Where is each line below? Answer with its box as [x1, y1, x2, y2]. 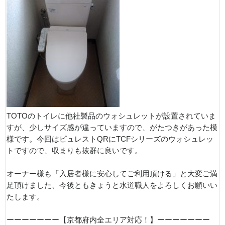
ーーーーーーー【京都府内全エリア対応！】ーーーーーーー [7, 215, 210, 224]
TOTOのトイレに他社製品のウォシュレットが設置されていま [7, 111, 216, 120]
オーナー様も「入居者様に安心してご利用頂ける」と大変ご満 [7, 169, 217, 178]
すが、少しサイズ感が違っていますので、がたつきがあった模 [7, 123, 217, 132]
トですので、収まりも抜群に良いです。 [7, 146, 142, 155]
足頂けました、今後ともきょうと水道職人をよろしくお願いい [7, 181, 217, 189]
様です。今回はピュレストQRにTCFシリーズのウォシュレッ [7, 135, 213, 143]
